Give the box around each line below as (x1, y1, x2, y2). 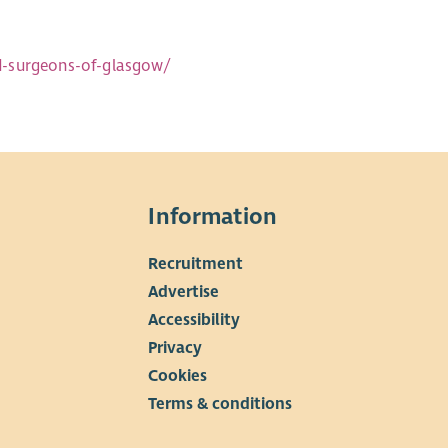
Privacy (148, 337, 203, 358)
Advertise (148, 281, 220, 302)
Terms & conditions (148, 393, 293, 414)
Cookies (148, 365, 208, 386)
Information (148, 203, 278, 231)
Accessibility (148, 309, 241, 330)
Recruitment (148, 253, 244, 274)
